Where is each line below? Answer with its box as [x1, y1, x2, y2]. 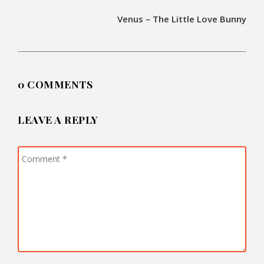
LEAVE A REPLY [18, 113, 98, 127]
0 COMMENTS [18, 77, 93, 91]
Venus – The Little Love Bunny [117, 13, 246, 25]
